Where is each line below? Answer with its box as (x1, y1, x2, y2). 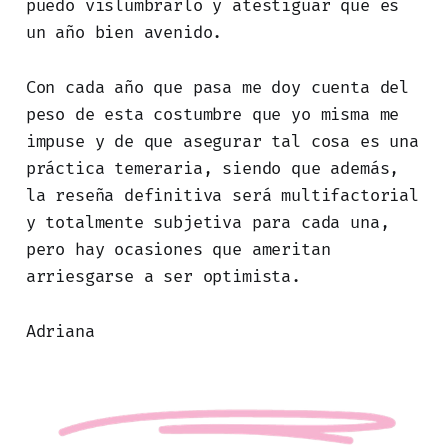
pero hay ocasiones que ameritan (25, 239, 331, 260)
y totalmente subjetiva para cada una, (25, 212, 390, 233)
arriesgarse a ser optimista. (25, 266, 301, 287)
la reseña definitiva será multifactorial (25, 185, 419, 206)
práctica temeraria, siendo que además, (25, 158, 400, 179)
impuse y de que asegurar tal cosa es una (25, 131, 419, 152)
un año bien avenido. (25, 22, 223, 43)
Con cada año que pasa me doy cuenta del (25, 77, 410, 98)
